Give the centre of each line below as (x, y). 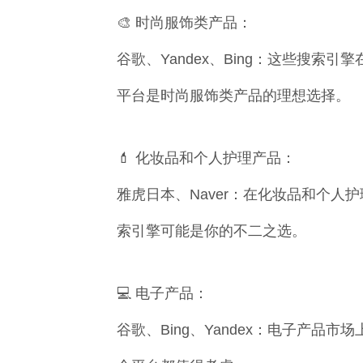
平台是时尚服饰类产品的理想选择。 (233, 96)
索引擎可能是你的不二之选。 (211, 231)
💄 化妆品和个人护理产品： (206, 158)
